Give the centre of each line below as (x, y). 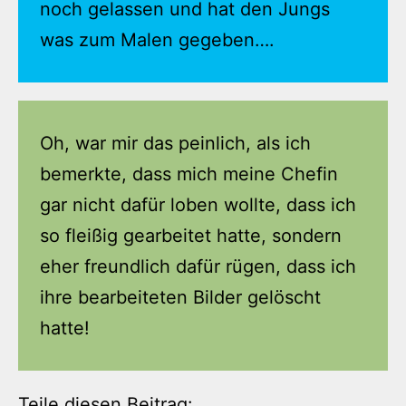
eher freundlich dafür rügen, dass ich (198, 267)
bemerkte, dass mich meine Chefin (189, 174)
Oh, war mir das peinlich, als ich (175, 144)
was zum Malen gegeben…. (157, 40)
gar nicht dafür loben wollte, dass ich (198, 205)
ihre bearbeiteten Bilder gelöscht (180, 298)
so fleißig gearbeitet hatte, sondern (191, 236)
